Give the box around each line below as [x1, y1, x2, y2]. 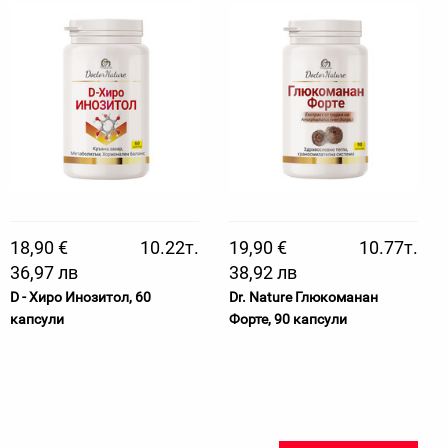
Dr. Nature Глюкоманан [229, 289, 378, 305]
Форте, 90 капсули [229, 311, 347, 327]
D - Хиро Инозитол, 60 [10, 289, 151, 305]
